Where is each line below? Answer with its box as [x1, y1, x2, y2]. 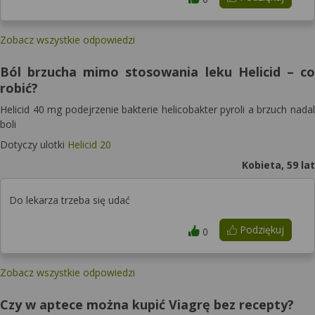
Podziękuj [236, 223, 284, 236]
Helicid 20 [67, 138, 111, 151]
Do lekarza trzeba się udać [9, 193, 130, 207]
